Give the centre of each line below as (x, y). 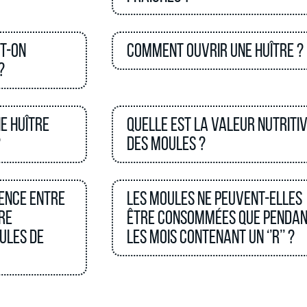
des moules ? (166, 144)
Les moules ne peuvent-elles (214, 198)
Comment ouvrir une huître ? (215, 50)
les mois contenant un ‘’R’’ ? (210, 237)
